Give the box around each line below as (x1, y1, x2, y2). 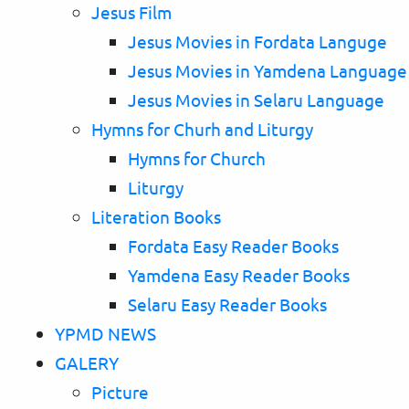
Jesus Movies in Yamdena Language (128, 59, 407, 82)
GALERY (55, 351, 119, 374)
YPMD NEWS (55, 322, 156, 345)
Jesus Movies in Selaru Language (128, 89, 384, 111)
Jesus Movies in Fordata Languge (128, 30, 387, 53)
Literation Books (91, 205, 221, 228)
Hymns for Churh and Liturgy (91, 118, 313, 141)
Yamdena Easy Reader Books (128, 264, 350, 287)
